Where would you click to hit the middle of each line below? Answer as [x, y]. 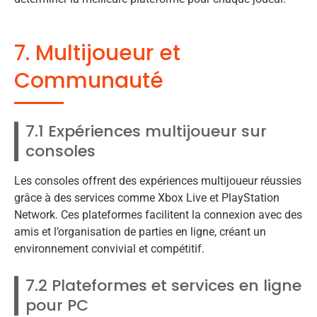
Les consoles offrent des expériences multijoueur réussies [158, 181]
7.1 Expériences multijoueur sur [146, 132]
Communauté [89, 81]
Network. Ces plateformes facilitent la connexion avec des [158, 215]
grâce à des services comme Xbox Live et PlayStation [147, 198]
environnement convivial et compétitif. [109, 249]
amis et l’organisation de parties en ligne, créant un [140, 232]
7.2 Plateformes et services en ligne [163, 285]
